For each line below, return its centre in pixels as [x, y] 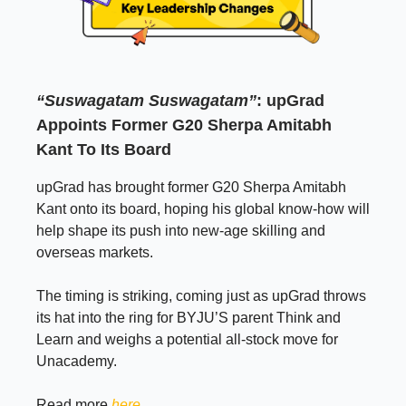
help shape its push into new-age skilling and [181, 231]
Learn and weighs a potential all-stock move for [187, 340]
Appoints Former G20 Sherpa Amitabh [184, 126]
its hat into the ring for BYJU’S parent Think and [188, 318]
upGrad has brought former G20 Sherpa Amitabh [191, 188]
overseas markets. [95, 253]
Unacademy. [77, 362]
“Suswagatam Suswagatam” [146, 101]
